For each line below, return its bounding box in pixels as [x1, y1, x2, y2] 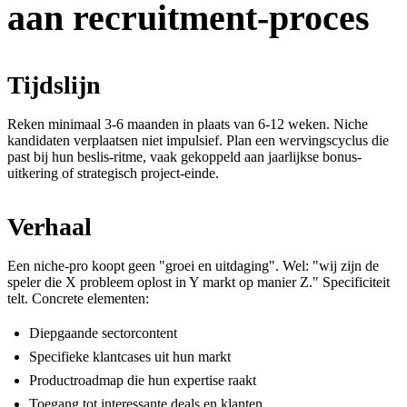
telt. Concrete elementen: [7, 290, 149, 306]
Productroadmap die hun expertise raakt [29, 372, 256, 388]
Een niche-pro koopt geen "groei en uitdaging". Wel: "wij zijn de [7, 257, 379, 273]
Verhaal [7, 212, 92, 241]
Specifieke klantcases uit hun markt [29, 348, 231, 364]
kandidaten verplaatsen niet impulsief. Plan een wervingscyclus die [7, 132, 389, 148]
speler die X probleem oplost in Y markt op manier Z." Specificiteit [7, 273, 390, 290]
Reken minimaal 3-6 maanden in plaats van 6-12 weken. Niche [7, 115, 368, 132]
